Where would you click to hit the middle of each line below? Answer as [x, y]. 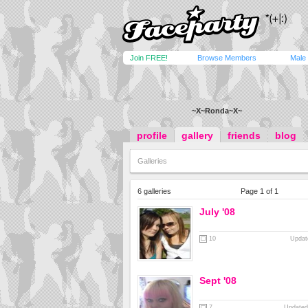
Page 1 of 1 [259, 191]
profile [152, 135]
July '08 [217, 212]
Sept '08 [218, 280]
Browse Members [227, 58]
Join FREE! [149, 58]
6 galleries [154, 191]
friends [244, 135]
